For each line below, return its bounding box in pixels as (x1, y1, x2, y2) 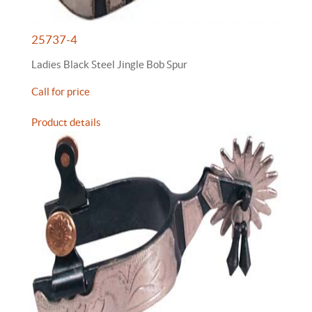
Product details (31, 116, 101, 128)
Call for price (31, 86, 90, 97)
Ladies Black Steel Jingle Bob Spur (31, 58, 187, 70)
